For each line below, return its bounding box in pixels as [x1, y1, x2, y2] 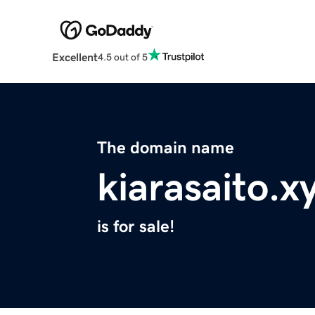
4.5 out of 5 [97, 51, 148, 62]
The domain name [97, 139, 234, 157]
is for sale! [97, 218, 174, 236]
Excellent [51, 51, 98, 63]
